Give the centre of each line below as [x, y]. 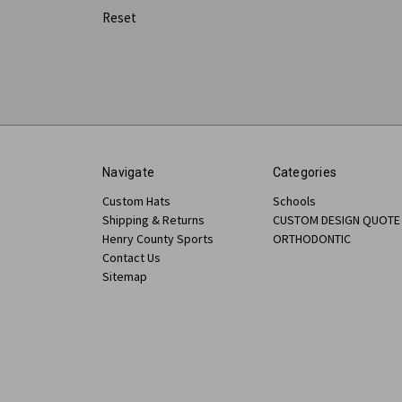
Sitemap [125, 276]
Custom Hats [136, 201]
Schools [294, 201]
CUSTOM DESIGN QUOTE [336, 219]
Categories [304, 172]
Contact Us [131, 257]
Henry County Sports [158, 238]
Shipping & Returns [153, 219]
